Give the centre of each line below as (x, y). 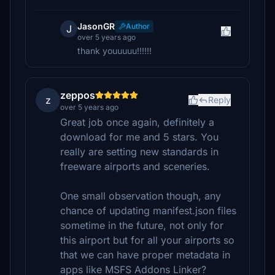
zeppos (78, 95)
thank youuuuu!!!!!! (114, 51)
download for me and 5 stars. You (139, 137)
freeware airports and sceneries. (135, 166)
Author (138, 26)
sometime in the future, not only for (142, 225)
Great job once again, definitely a (137, 122)
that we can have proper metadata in (145, 255)
